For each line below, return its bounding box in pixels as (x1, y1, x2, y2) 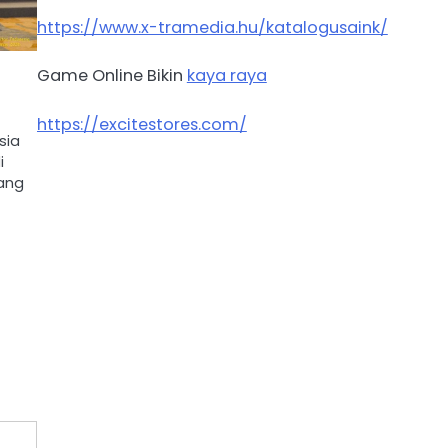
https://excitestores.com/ (36, 112, 247, 136)
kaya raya (186, 64, 267, 88)
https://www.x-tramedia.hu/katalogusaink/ (36, 15, 388, 39)
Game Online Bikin (36, 64, 187, 88)
